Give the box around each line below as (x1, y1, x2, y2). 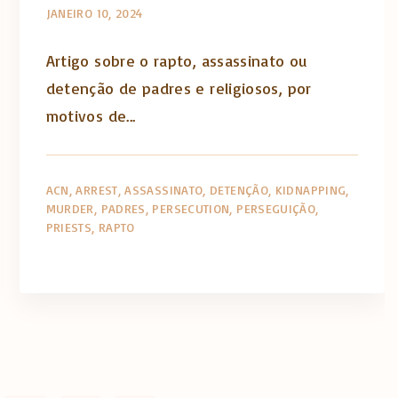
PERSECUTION (152, 200, 230, 216)
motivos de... (45, 105, 136, 125)
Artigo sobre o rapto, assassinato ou (45, 50, 307, 70)
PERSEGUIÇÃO (236, 200, 316, 216)
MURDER (45, 200, 94, 216)
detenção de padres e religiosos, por (45, 77, 312, 98)
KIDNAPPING (275, 181, 346, 197)
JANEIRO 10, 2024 (45, 4, 143, 20)
